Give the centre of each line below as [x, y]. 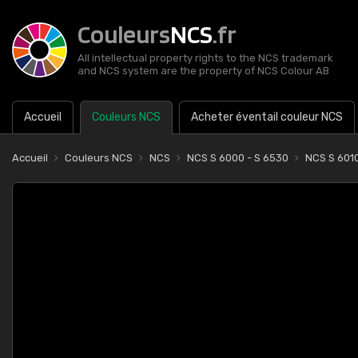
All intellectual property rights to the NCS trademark [205, 58]
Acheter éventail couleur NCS [267, 117]
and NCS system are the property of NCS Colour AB [203, 71]
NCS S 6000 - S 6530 [238, 158]
